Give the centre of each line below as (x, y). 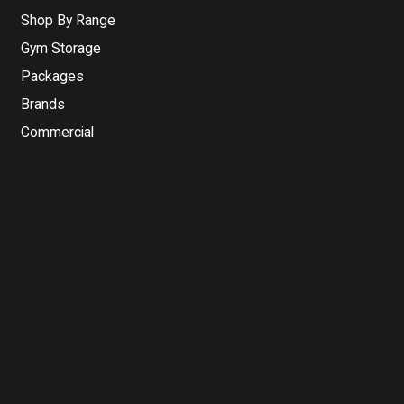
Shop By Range (69, 20)
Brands (43, 104)
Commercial (58, 132)
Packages (53, 76)
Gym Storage (61, 48)
